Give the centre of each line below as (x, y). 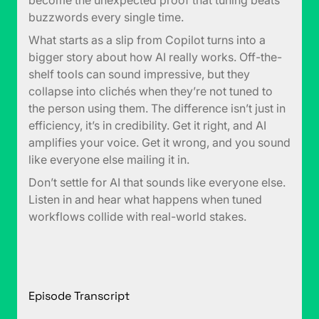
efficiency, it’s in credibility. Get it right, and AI (147, 126)
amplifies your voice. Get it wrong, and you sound (159, 143)
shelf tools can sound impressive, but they (139, 74)
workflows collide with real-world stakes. (137, 217)
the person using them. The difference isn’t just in (157, 109)
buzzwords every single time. (106, 17)
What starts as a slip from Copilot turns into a (147, 40)
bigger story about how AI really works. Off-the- (155, 57)
